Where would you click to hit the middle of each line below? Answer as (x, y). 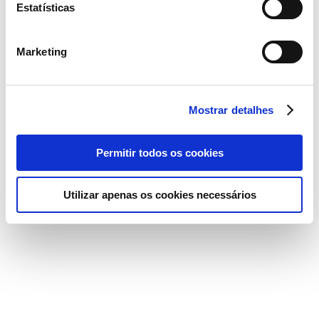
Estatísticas (46, 7)
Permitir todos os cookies (159, 153)
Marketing (42, 52)
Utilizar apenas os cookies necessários (159, 194)
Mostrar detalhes (231, 110)
